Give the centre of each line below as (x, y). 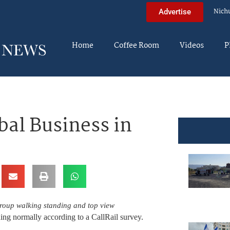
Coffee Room (137, 46)
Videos (192, 46)
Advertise (175, 12)
